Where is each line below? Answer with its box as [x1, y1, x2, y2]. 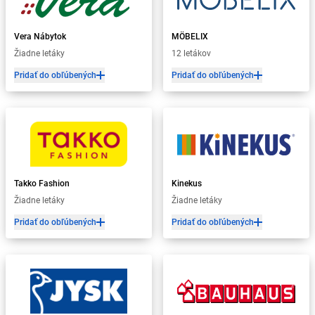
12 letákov [172, 49, 211, 58]
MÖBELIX [172, 32, 208, 41]
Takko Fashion [14, 179, 70, 188]
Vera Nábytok [14, 32, 66, 41]
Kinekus [172, 179, 202, 188]
